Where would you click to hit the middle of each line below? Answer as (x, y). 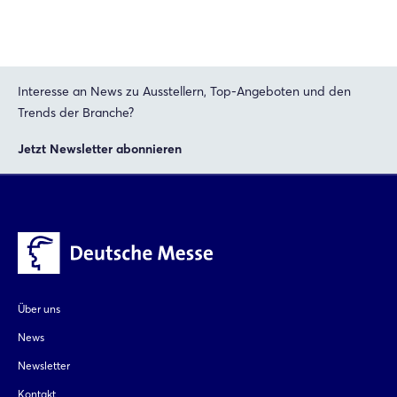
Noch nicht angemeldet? (198, 69)
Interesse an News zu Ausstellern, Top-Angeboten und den (184, 91)
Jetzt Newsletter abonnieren (100, 148)
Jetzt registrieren (198, 109)
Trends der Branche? (76, 112)
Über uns (39, 309)
